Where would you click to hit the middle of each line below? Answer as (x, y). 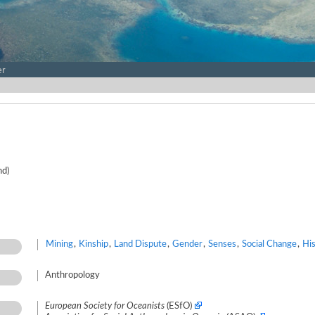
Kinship (94, 244)
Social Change (269, 244)
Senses (222, 244)
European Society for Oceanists (105, 306)
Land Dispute (140, 244)
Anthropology (72, 275)
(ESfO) (179, 306)
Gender (187, 244)
